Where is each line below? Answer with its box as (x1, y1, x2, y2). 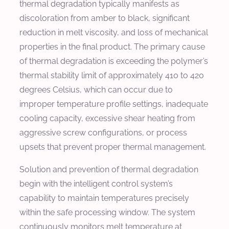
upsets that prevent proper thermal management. (19, 142, 206, 152)
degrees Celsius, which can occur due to (19, 84, 173, 95)
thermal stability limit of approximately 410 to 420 (19, 70, 204, 80)
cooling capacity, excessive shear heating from (19, 113, 195, 123)
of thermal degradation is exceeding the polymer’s (19, 56, 208, 66)
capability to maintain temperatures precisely (19, 193, 189, 203)
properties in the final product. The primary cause (19, 41, 205, 52)
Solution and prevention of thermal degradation (19, 164, 198, 174)
